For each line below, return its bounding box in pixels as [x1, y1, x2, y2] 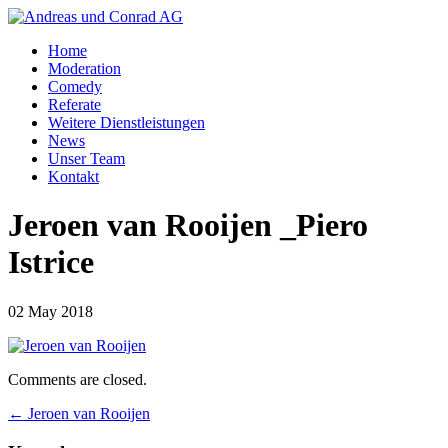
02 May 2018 [8, 302, 93, 320]
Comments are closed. [8, 370, 147, 388]
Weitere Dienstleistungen [48, 114, 205, 131]
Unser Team [48, 150, 125, 167]
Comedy [48, 78, 102, 95]
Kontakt [48, 168, 99, 185]
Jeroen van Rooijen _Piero [8, 207, 368, 244]
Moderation [48, 60, 121, 77]
